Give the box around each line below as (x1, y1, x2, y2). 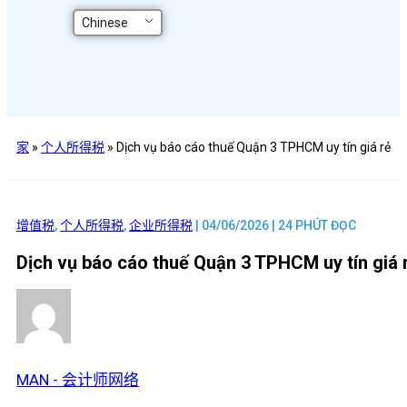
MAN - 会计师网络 (16, 370, 139, 389)
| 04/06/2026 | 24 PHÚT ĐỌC (193, 218, 356, 233)
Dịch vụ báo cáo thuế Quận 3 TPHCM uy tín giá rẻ (116, 140, 391, 154)
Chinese (81, 15, 128, 30)
